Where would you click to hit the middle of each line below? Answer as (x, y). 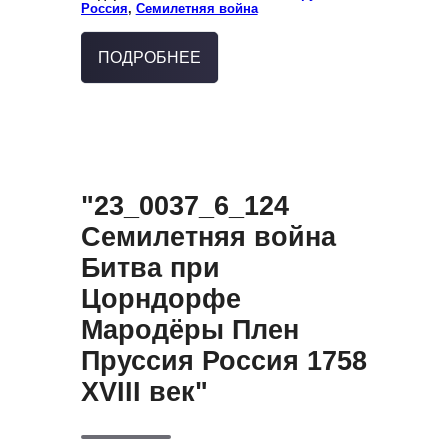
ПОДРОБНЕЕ (149, 57)
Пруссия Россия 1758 (223, 360)
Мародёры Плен (189, 329)
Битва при (150, 267)
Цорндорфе (160, 298)
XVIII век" (144, 391)
